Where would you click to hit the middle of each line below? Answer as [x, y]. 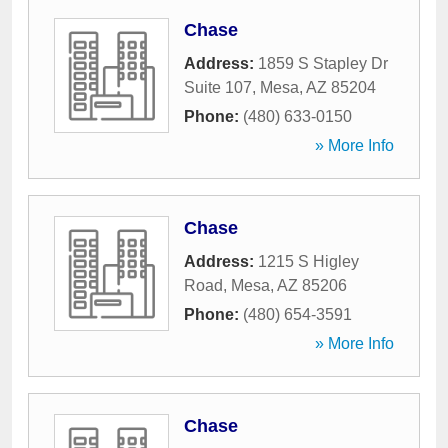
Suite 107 [218, 87]
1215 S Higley [308, 261]
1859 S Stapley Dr [323, 63]
